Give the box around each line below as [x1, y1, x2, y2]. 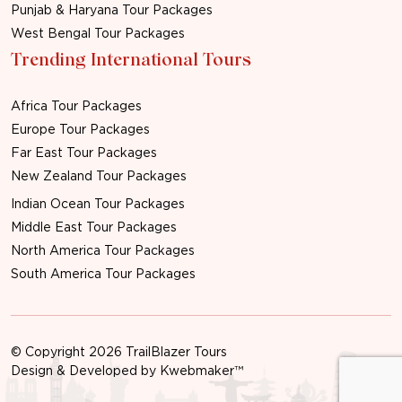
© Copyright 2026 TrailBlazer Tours [11, 345, 227, 360]
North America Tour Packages [11, 243, 195, 258]
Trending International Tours [11, 52, 251, 70]
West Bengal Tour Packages [11, 26, 185, 41]
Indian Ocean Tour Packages [11, 197, 185, 212]
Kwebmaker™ [160, 363, 243, 379]
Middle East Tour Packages [11, 220, 177, 235]
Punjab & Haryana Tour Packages [11, 3, 213, 18]
